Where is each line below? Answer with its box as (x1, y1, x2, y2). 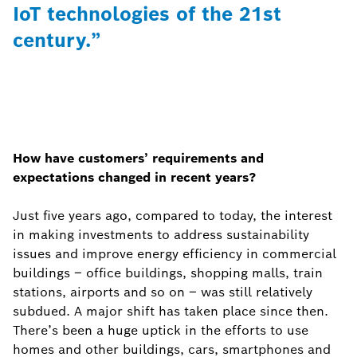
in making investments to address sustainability (13, 226, 309, 243)
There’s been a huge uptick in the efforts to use (13, 322, 308, 339)
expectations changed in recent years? (13, 169, 256, 186)
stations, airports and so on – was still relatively (13, 284, 312, 300)
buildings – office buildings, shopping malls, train (13, 265, 323, 281)
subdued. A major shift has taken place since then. (13, 303, 328, 320)
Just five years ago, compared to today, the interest (13, 207, 332, 224)
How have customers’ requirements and (13, 150, 264, 167)
